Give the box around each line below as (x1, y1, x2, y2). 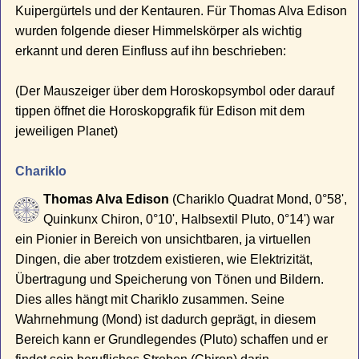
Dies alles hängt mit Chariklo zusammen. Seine (15, 292, 285, 307)
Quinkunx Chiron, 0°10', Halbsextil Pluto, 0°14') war (43, 212, 335, 227)
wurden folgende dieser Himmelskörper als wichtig (15, 24, 303, 38)
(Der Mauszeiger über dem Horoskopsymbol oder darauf (15, 84, 335, 99)
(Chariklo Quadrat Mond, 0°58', (169, 192, 348, 207)
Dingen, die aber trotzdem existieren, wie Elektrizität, (15, 252, 313, 267)
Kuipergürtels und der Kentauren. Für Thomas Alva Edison (15, 4, 348, 18)
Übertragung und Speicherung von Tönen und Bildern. (15, 272, 325, 287)
